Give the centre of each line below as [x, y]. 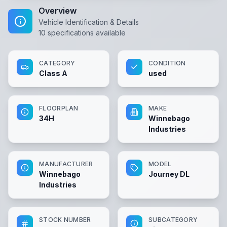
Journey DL [169, 174]
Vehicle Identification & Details [89, 22]
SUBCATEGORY [173, 220]
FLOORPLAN [59, 108]
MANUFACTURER [66, 164]
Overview [58, 11]
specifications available [86, 33]
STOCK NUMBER [65, 220]
